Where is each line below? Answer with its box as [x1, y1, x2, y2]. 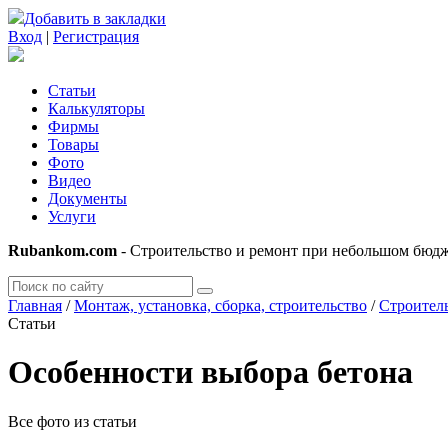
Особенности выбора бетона [8, 354, 413, 391]
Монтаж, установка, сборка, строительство [74, 297, 367, 314]
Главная [8, 297, 62, 314]
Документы [48, 190, 127, 207]
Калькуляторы [48, 100, 145, 117]
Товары [48, 136, 99, 153]
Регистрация [53, 28, 139, 45]
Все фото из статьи [8, 412, 137, 430]
